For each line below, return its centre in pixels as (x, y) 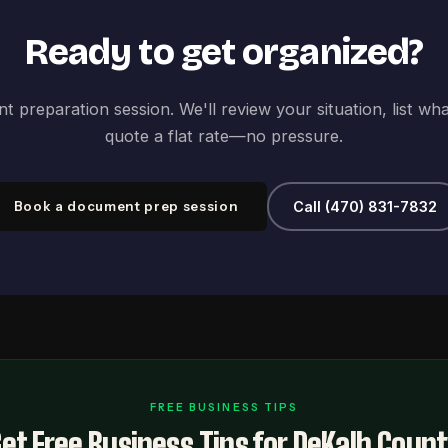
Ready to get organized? (224, 52)
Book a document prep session (126, 205)
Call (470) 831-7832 (364, 206)
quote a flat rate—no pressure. (224, 135)
